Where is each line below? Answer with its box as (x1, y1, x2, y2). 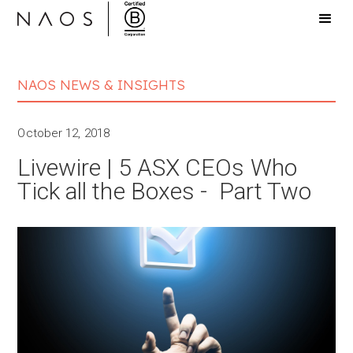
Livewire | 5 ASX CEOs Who (17, 154, 297, 181)
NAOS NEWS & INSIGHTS (17, 76, 186, 93)
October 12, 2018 (17, 126, 110, 140)
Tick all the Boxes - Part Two (17, 177, 312, 205)
